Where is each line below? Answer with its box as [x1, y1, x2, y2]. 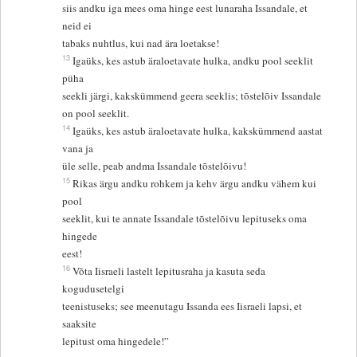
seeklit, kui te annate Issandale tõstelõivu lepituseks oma [62, 210, 308, 226]
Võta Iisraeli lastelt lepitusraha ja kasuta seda [73, 263, 266, 278]
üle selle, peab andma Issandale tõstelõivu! [62, 158, 247, 173]
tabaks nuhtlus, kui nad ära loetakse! [62, 35, 220, 50]
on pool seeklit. [62, 105, 130, 120]
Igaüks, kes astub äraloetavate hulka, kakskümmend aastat [73, 123, 324, 138]
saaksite [62, 316, 100, 331]
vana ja [62, 140, 97, 155]
